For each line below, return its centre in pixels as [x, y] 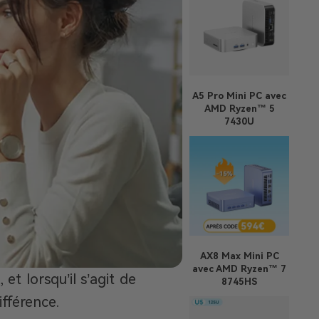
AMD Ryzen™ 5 [239, 109]
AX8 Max [220, 256]
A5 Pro [208, 96]
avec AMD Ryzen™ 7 [239, 269]
